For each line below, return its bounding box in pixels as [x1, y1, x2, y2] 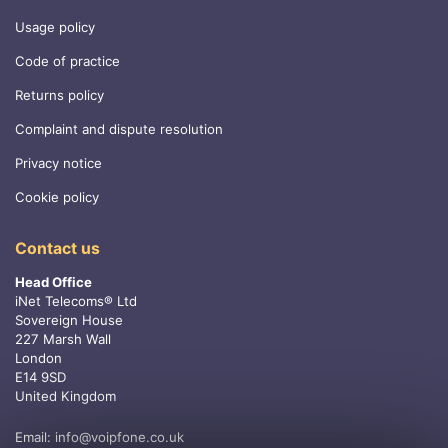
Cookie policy [15, 189, 99, 206]
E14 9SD [15, 369, 66, 386]
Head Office [15, 274, 92, 291]
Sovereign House [15, 312, 123, 329]
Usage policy [15, 19, 95, 36]
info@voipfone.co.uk [55, 429, 184, 446]
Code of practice [15, 53, 120, 70]
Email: [15, 429, 55, 446]
